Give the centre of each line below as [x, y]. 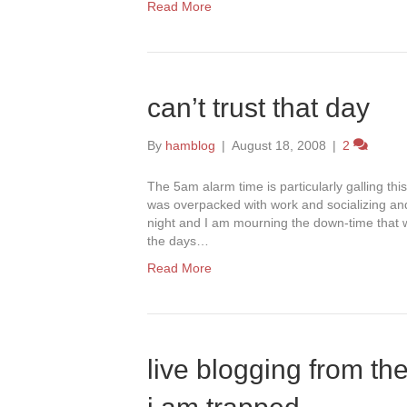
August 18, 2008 [279, 145]
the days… [178, 241]
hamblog [190, 145]
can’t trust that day [258, 108]
